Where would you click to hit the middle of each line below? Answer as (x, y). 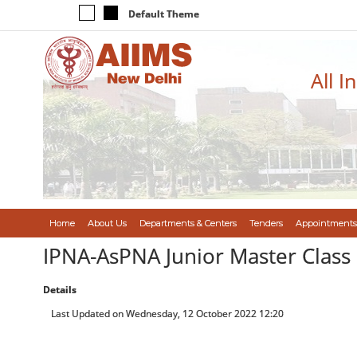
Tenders (266, 223)
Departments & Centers (188, 223)
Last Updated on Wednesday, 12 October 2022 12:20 (167, 314)
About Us (107, 223)
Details (59, 290)
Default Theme (163, 14)
